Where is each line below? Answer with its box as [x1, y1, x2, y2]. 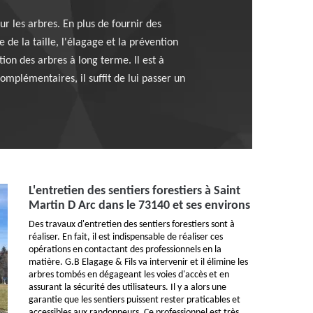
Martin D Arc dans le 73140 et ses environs [29, 199, 250, 213]
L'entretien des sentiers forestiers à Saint [29, 184, 240, 198]
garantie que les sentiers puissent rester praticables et [29, 295, 240, 306]
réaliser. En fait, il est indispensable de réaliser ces [29, 232, 223, 243]
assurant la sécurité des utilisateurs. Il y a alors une [29, 282, 226, 293]
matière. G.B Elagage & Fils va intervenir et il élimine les [29, 257, 248, 268]
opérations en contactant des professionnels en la [29, 245, 221, 256]
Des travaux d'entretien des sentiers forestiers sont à [29, 219, 235, 231]
